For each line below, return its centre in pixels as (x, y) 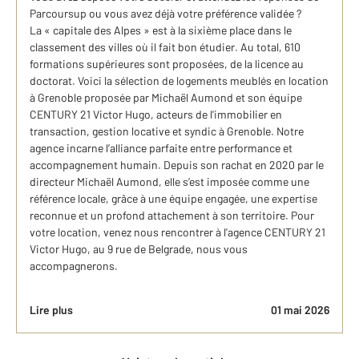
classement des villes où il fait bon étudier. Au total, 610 (165, 47)
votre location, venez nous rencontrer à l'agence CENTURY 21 (177, 232)
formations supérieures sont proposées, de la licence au (167, 64)
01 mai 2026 (300, 310)
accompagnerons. (74, 266)
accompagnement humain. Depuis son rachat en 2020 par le (177, 165)
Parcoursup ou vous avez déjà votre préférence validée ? (165, 13)
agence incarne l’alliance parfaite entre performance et (161, 148)
